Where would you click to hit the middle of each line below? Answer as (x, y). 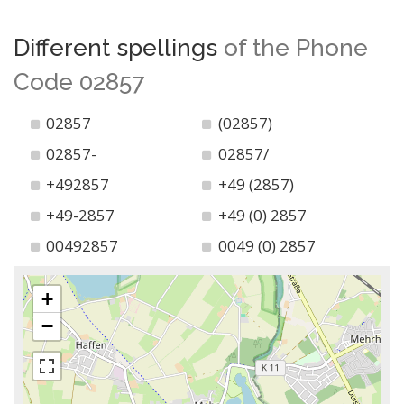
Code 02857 (79, 82)
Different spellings (119, 48)
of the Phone (296, 48)
